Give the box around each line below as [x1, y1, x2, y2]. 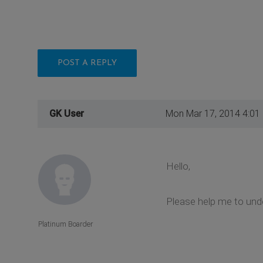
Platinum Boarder [38, 220, 93, 229]
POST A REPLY [58, 58, 117, 68]
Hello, [166, 160, 190, 172]
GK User [49, 107, 84, 119]
